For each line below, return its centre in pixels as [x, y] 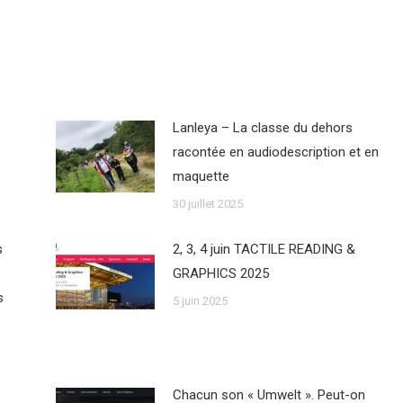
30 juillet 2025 [207, 203]
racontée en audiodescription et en [275, 152]
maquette [201, 176]
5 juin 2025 [200, 300]
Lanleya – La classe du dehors [262, 127]
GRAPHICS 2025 [220, 273]
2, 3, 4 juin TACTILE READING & [264, 249]
